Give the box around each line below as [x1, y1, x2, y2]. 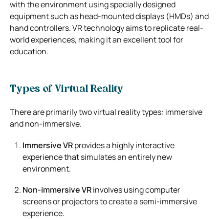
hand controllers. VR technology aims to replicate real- [10, 22, 203, 33]
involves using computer [91, 184, 180, 195]
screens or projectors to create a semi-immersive [22, 196, 197, 207]
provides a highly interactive [74, 139, 175, 151]
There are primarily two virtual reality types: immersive [10, 106, 202, 117]
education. [10, 45, 48, 57]
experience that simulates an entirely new [22, 151, 172, 162]
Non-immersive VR [22, 184, 91, 195]
